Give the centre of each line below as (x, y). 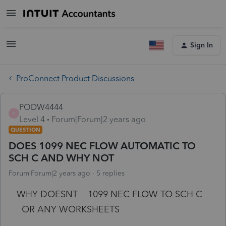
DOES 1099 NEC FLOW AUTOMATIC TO (102, 146)
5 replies (110, 173)
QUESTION (25, 129)
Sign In (202, 45)
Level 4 (32, 119)
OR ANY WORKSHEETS (68, 209)
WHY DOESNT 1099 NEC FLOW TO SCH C (111, 194)
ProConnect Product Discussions (75, 78)
